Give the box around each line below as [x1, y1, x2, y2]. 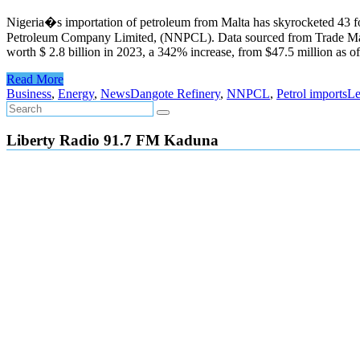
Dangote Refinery [130, 87, 220, 101]
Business [6, 87, 51, 101]
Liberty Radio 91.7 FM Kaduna [6, 131, 219, 149]
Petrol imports [276, 87, 347, 101]
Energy [58, 87, 94, 101]
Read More [6, 72, 63, 87]
